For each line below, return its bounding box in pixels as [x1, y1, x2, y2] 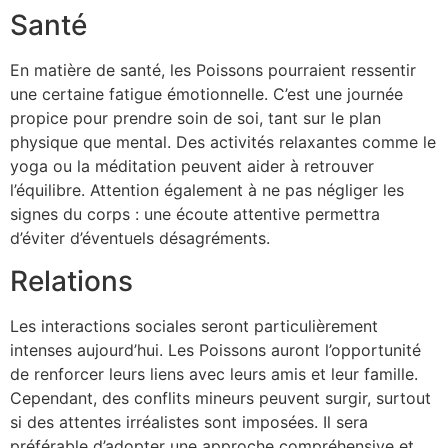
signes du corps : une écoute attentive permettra [10, 204, 380, 225]
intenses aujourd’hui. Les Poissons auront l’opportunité [10, 339, 421, 360]
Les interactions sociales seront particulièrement [10, 315, 378, 336]
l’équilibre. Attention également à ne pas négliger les [10, 180, 404, 201]
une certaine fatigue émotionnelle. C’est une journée [10, 84, 403, 105]
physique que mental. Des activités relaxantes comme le [10, 132, 436, 153]
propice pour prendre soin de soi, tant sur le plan [10, 108, 381, 129]
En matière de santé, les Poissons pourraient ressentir [10, 60, 416, 81]
